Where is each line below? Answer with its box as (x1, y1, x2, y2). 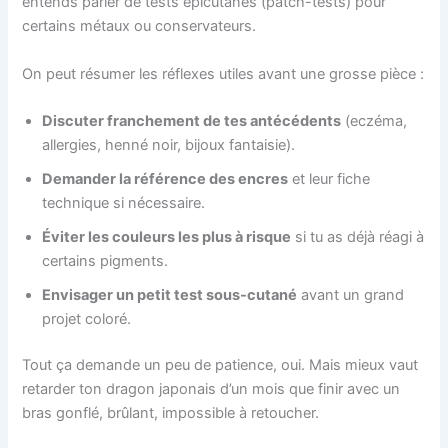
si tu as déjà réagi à (291, 227, 425, 246)
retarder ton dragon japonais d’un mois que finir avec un (22, 379, 401, 398)
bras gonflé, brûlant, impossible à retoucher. (22, 403, 320, 422)
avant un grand (297, 285, 405, 304)
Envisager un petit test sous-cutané (42, 285, 298, 304)
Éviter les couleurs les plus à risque (42, 227, 292, 246)
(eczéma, (341, 111, 408, 130)
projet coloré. (42, 309, 132, 328)
